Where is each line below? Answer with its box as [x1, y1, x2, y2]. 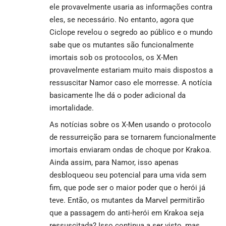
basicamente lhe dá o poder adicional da [49, 90, 186, 100]
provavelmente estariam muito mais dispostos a [49, 65, 213, 75]
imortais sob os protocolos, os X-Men [49, 52, 178, 62]
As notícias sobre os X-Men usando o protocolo [49, 120, 211, 129]
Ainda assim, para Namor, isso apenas [49, 157, 179, 167]
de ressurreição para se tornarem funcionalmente [49, 132, 216, 142]
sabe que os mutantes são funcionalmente [49, 40, 194, 49]
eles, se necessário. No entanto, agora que [49, 15, 194, 24]
